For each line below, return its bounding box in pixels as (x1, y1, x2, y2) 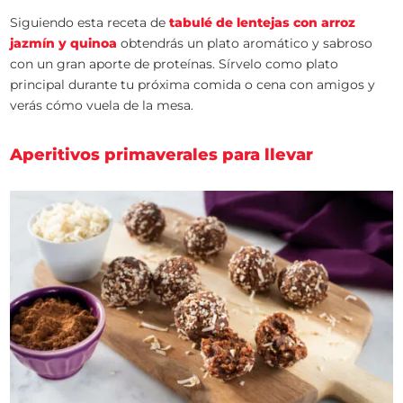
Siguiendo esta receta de (10, 14, 166, 31)
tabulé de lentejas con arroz (166, 14, 356, 31)
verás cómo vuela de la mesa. (10, 97, 194, 114)
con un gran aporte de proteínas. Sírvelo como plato (10, 56, 339, 73)
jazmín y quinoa (10, 35, 118, 52)
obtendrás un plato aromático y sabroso (117, 35, 373, 52)
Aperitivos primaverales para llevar (10, 145, 314, 166)
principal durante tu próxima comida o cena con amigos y (10, 76, 376, 94)
